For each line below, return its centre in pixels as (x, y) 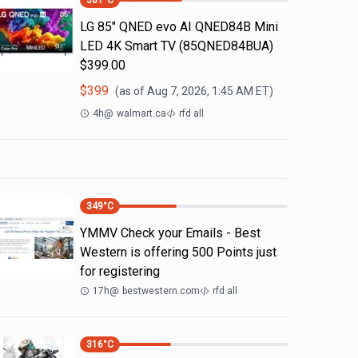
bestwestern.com (161, 291)
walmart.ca (141, 113)
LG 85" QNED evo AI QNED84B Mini (179, 27)
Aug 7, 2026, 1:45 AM (200, 91)
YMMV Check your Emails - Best (170, 233)
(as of (131, 91)
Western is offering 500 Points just (178, 252)
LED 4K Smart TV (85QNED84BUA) (177, 46)
